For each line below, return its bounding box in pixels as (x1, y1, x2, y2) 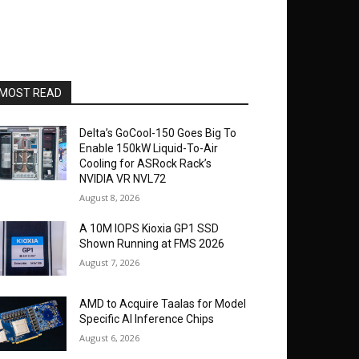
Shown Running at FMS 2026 (79, 237, 225, 250)
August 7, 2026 (79, 256, 140, 268)
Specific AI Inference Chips (79, 313, 215, 326)
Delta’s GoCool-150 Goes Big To (79, 127, 237, 139)
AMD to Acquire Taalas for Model (79, 297, 247, 311)
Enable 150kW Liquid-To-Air (79, 142, 219, 155)
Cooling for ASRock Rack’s (79, 157, 212, 170)
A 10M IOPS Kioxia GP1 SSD (79, 222, 220, 235)
